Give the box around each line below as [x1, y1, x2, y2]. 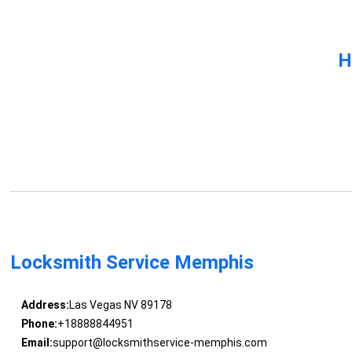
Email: [20, 336, 53, 350]
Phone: [20, 317, 57, 331]
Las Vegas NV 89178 [68, 299, 172, 312]
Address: [20, 299, 69, 312]
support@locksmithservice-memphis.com [52, 336, 267, 350]
